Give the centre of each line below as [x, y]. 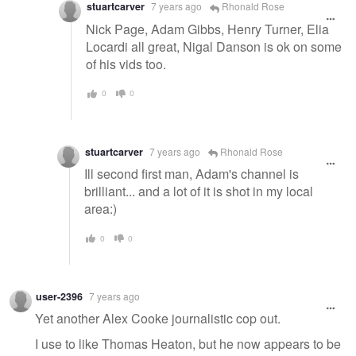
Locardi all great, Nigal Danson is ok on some [214, 47]
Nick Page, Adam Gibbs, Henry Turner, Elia [207, 29]
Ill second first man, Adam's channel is [192, 174]
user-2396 [59, 296]
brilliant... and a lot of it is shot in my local [199, 192]
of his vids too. [126, 64]
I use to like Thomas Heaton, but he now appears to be [188, 344]
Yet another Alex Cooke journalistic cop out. [158, 319]
